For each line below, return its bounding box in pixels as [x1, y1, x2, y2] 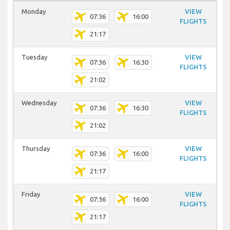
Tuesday [22, 53, 47, 61]
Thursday [22, 145, 50, 152]
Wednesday [22, 99, 56, 107]
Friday [22, 190, 40, 198]
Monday [22, 8, 46, 15]
